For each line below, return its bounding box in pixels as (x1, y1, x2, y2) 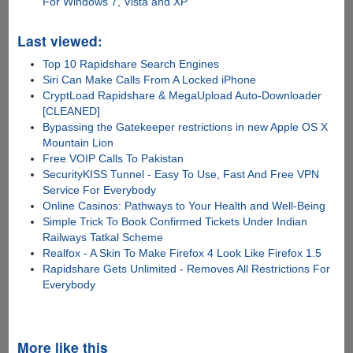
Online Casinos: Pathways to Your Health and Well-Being (43, 199, 326, 212)
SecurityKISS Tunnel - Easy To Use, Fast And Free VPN (43, 167, 320, 180)
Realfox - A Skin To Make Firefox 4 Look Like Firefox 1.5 (43, 246, 322, 259)
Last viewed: (17, 30, 102, 50)
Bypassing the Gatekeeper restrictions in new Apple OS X (43, 120, 329, 133)
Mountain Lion (43, 136, 114, 149)
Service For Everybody (43, 183, 157, 196)
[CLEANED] (43, 104, 101, 117)
